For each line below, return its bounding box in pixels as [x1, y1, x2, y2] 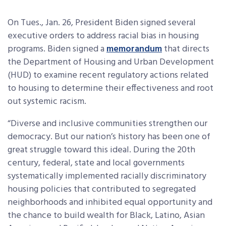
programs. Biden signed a [8, 42, 106, 56]
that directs [162, 42, 209, 56]
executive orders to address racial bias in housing [8, 29, 199, 43]
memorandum [106, 42, 162, 56]
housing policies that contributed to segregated [8, 182, 196, 197]
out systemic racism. [8, 94, 86, 109]
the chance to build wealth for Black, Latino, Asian [8, 208, 205, 223]
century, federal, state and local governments [8, 156, 185, 171]
